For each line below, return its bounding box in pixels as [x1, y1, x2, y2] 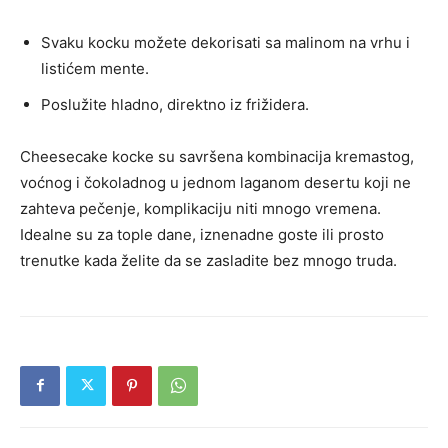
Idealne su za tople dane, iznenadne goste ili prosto [20, 224, 384, 244]
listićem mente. [41, 58, 149, 78]
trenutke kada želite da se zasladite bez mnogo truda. [20, 250, 397, 270]
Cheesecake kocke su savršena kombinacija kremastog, [20, 146, 414, 166]
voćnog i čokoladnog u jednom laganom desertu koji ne [20, 172, 411, 192]
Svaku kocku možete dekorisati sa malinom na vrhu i [41, 32, 410, 52]
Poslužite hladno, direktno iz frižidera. [41, 94, 309, 114]
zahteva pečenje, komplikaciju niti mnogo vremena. [20, 198, 381, 218]
